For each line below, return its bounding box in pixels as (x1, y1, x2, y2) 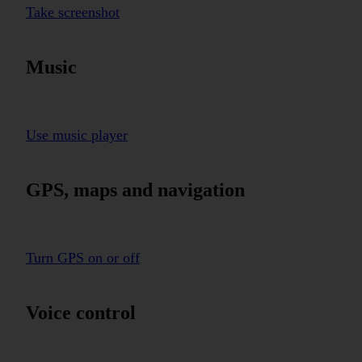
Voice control (26, 302, 136, 324)
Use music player (26, 127, 128, 144)
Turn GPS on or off (26, 250, 140, 267)
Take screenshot (26, 4, 120, 21)
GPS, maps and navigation (26, 179, 245, 201)
